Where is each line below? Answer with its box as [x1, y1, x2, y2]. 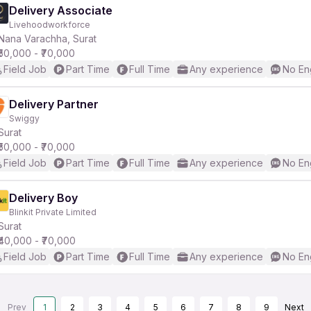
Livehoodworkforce [9, 19, 90, 30]
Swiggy [9, 113, 40, 124]
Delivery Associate [9, 3, 112, 17]
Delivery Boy [9, 191, 78, 205]
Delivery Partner [9, 97, 99, 111]
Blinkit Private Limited [9, 207, 96, 217]
